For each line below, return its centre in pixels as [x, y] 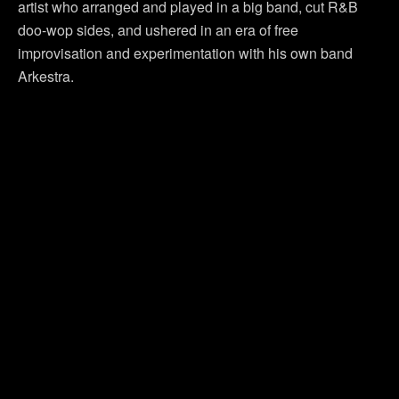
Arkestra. [46, 76]
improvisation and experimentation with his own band [185, 53]
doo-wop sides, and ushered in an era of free [158, 29]
